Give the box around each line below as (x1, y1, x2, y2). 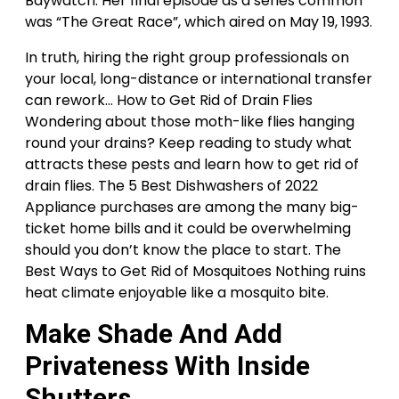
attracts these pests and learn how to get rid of (25, 154, 359, 175)
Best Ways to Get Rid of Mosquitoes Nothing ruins (25, 261, 366, 281)
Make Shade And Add (25, 318, 282, 349)
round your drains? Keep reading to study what (25, 133, 352, 153)
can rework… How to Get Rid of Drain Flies (25, 90, 313, 110)
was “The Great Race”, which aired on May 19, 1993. (25, 12, 372, 32)
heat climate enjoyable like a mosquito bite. (25, 282, 329, 303)
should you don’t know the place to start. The (25, 240, 341, 260)
